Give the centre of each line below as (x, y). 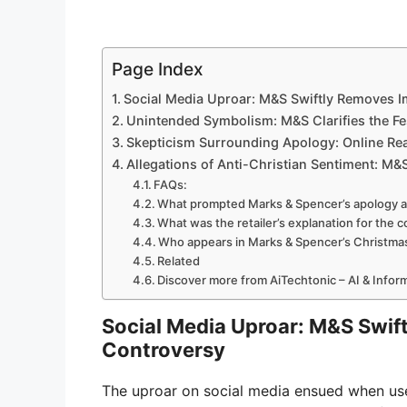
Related (179, 261)
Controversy (164, 350)
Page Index (158, 69)
